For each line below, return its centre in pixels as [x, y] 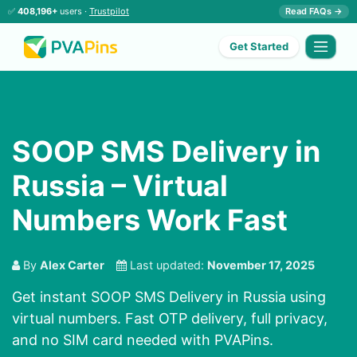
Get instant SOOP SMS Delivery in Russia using [169, 297]
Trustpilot [109, 11]
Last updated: [167, 265]
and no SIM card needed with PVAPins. [143, 340]
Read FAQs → [314, 11]
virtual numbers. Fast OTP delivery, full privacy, [170, 319]
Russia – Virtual [120, 186]
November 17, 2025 [261, 265]
